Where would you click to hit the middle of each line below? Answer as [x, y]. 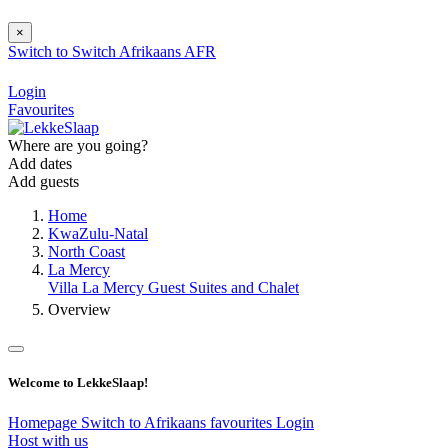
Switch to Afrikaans [145, 422]
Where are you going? [78, 146]
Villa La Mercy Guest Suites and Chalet [173, 288]
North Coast [86, 252]
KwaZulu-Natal [98, 234]
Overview [79, 310]
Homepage [44, 422]
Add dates [40, 164]
